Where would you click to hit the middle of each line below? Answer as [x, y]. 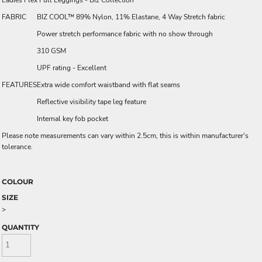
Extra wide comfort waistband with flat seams [108, 85]
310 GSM [51, 51]
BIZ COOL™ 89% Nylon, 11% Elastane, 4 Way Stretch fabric [131, 17]
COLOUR [18, 182]
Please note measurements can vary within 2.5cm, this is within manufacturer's [125, 136]
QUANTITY [20, 227]
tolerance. [17, 147]
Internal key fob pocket [73, 119]
